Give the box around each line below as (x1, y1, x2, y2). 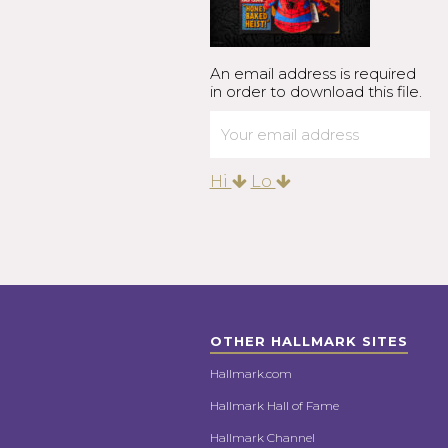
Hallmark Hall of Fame (209, 398, 339, 413)
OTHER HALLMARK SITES (209, 333, 408, 349)
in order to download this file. (209, 82, 422, 101)
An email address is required (209, 64, 416, 83)
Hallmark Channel (209, 430, 315, 445)
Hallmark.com (209, 366, 292, 381)
